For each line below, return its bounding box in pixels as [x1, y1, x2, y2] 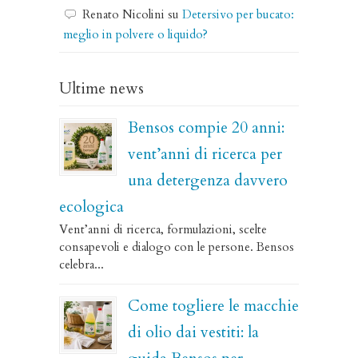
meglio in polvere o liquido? [63, 26, 208, 42]
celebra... [59, 257, 104, 272]
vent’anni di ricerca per [128, 144, 282, 165]
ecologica [59, 197, 124, 217]
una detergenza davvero [128, 170, 288, 191]
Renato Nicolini [82, 6, 165, 22]
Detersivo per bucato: [182, 6, 294, 22]
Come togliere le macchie [128, 296, 299, 316]
